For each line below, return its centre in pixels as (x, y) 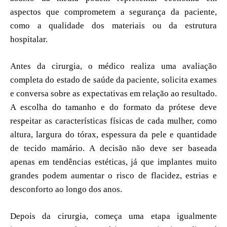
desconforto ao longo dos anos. (66, 189)
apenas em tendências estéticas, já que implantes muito (113, 162)
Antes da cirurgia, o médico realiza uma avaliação (113, 66)
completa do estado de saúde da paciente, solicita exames (113, 80)
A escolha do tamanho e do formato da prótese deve (113, 107)
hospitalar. (29, 39)
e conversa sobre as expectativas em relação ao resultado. (113, 93)
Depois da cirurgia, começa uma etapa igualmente (113, 216)
